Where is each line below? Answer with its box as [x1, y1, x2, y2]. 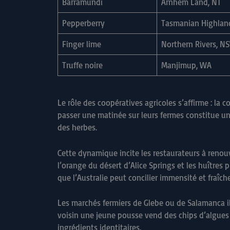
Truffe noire [62, 60, 103, 71]
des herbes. [57, 122, 97, 133]
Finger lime [62, 39, 101, 50]
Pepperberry [62, 18, 105, 29]
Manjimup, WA [161, 60, 212, 71]
